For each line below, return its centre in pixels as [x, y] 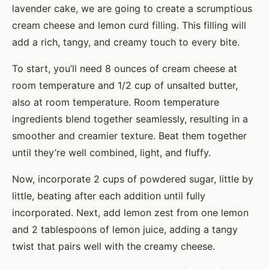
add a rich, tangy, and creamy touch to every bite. [126, 42]
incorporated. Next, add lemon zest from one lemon [130, 213]
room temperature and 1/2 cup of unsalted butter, [125, 86]
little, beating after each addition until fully [109, 196]
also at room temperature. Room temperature [116, 102]
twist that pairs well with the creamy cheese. [113, 246]
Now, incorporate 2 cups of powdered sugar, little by [133, 179]
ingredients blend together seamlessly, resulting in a [130, 119]
